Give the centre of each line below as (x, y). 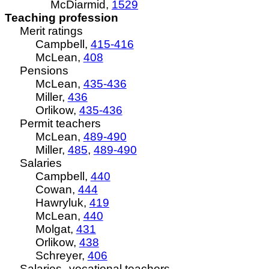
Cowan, (56, 189)
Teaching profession (62, 18)
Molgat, (56, 229)
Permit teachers (61, 123)
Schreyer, (61, 255)
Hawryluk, (62, 203)
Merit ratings (52, 31)
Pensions (44, 71)
